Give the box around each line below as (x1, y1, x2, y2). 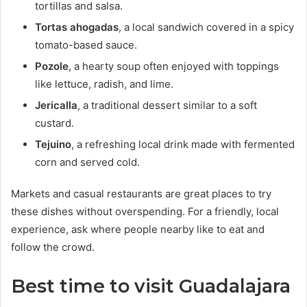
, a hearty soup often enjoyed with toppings (69, 59, 279, 73)
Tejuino (35, 137, 71, 151)
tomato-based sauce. (35, 38, 137, 51)
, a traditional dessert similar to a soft (77, 98, 257, 112)
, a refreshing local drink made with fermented (71, 137, 295, 151)
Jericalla (35, 98, 77, 112)
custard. (35, 116, 74, 130)
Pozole (35, 59, 69, 73)
